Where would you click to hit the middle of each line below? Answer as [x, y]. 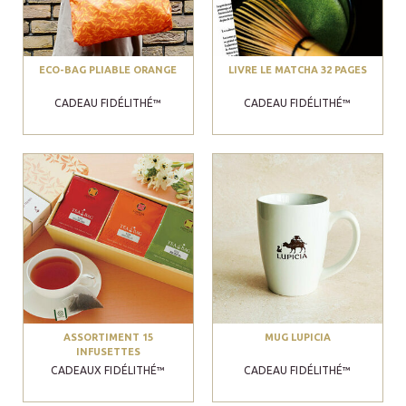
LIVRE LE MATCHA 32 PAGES [297, 69]
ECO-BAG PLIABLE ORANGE [108, 69]
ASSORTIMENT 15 [108, 337]
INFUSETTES [108, 351]
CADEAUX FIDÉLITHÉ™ [108, 370]
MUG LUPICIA [297, 337]
